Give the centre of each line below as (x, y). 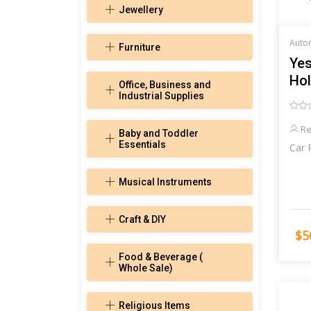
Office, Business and (165, 85)
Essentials (142, 145)
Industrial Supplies (161, 96)
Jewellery (141, 10)
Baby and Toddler (159, 134)
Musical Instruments (165, 182)
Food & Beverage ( (161, 257)
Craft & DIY (142, 220)
